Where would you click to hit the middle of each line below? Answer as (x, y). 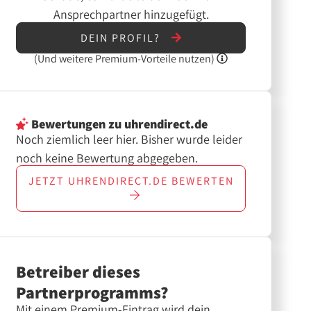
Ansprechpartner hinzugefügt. (131, 15)
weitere (76, 59)
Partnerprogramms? (92, 292)
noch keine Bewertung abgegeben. (107, 158)
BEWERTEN (201, 181)
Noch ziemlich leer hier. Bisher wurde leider (129, 139)
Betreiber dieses (78, 271)
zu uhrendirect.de (156, 124)
